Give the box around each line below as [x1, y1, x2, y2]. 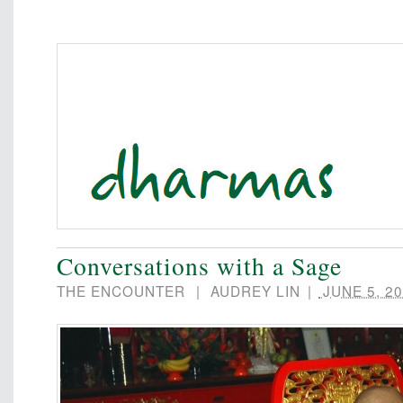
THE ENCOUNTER [57, 281, 185, 300]
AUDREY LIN [210, 281, 300, 300]
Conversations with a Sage [57, 249, 342, 282]
